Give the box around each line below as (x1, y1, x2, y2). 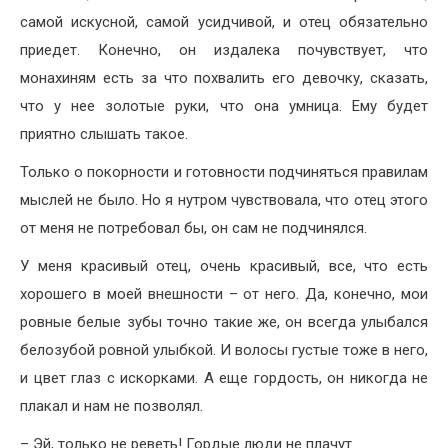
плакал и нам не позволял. (20, 396, 203, 415)
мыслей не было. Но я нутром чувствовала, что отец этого (20, 190, 428, 209)
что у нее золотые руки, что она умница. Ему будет (20, 96, 428, 115)
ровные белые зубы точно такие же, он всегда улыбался (20, 312, 428, 331)
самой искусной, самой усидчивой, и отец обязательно (20, 12, 428, 31)
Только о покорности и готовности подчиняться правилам (20, 162, 428, 181)
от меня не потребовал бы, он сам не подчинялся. (20, 218, 367, 237)
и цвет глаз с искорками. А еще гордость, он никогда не (20, 368, 428, 387)
